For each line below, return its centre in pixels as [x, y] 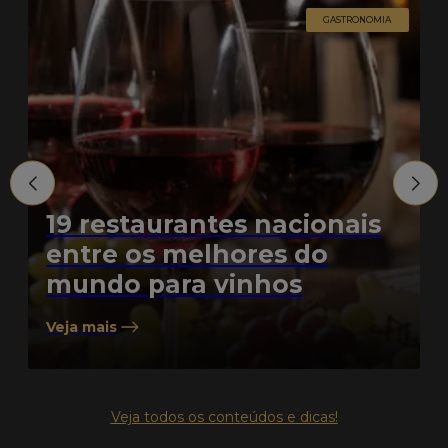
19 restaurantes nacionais [214, 223]
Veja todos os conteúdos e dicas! [224, 416]
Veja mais [82, 326]
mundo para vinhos [174, 283]
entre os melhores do [187, 253]
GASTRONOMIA [357, 19]
